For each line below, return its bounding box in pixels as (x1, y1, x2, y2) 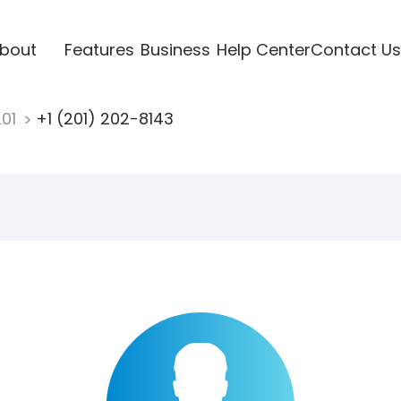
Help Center (216, 38, 311, 61)
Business (140, 38, 210, 61)
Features (64, 38, 134, 61)
